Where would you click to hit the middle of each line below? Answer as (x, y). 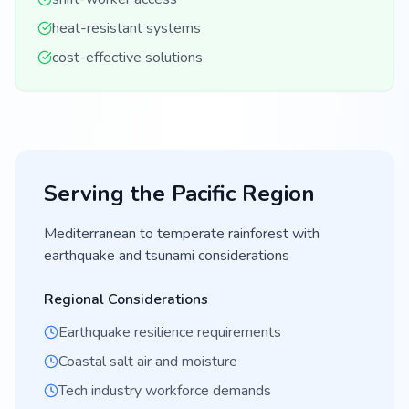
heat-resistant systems (126, 28)
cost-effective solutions (127, 58)
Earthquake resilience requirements (170, 332)
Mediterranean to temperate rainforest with (182, 234)
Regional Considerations (126, 299)
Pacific (204, 194)
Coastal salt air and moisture (148, 362)
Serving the (108, 194)
